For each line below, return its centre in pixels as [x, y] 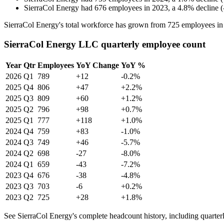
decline [207, 8]
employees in [130, 8]
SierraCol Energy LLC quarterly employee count [105, 44]
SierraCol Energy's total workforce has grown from [86, 25]
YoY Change [97, 65]
